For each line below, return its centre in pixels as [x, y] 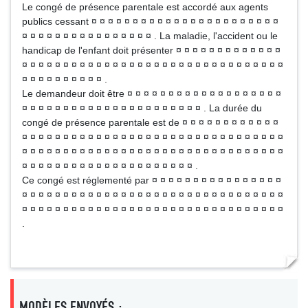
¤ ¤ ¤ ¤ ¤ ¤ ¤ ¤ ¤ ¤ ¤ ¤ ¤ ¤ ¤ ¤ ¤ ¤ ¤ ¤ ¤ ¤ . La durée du [142, 108]
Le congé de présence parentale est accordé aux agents [145, 7]
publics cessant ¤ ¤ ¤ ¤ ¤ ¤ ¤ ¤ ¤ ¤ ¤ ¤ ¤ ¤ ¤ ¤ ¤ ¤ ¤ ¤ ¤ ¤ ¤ [150, 21]
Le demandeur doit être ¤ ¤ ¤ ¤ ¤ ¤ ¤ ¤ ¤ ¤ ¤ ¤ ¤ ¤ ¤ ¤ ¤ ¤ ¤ [152, 93]
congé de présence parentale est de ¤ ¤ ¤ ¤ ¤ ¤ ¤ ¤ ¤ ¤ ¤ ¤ [150, 122]
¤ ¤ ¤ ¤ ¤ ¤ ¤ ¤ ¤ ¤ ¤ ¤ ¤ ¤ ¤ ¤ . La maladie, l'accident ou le [150, 36]
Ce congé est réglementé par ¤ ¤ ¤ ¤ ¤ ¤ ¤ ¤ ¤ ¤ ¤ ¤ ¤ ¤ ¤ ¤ [152, 180]
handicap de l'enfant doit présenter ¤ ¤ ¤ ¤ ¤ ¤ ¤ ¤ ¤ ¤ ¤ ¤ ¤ [151, 50]
